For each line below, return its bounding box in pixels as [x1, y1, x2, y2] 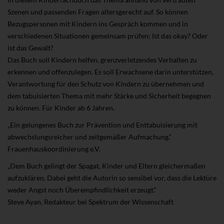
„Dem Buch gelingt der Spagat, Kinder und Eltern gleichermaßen [7, 161, 205, 170]
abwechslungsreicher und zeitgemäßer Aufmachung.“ [7, 132, 171, 141]
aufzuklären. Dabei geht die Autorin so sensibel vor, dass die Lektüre [7, 173, 216, 182]
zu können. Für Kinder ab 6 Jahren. [7, 103, 114, 112]
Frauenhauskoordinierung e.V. [7, 144, 100, 153]
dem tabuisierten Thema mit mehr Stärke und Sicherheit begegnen [7, 91, 211, 100]
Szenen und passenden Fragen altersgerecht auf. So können [7, 7, 188, 16]
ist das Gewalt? [7, 43, 53, 52]
